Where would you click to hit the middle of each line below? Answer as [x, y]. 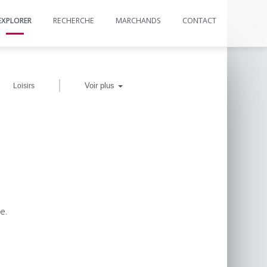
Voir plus [101, 86]
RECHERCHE [74, 21]
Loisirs [24, 86]
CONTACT [199, 21]
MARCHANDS [138, 21]
